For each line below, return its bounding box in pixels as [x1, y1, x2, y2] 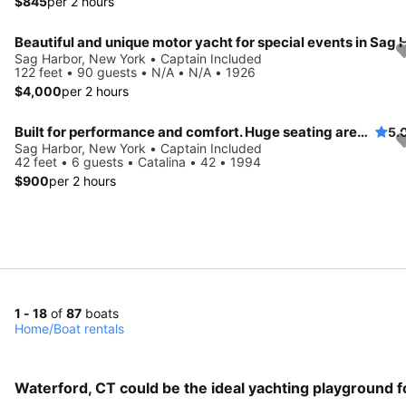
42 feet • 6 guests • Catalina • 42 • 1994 [14, 153, 261, 169]
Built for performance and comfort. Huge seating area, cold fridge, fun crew [357, 122, 368, 140]
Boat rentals [53, 320, 124, 336]
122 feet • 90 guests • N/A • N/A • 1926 [14, 63, 256, 80]
